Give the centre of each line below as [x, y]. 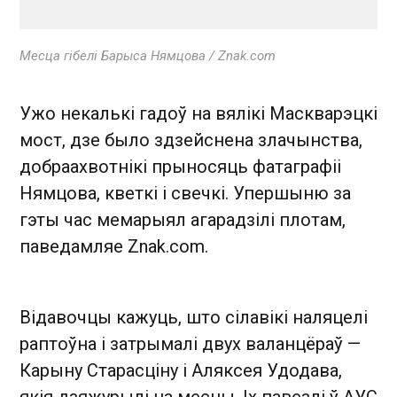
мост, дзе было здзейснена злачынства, [191, 140]
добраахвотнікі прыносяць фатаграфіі [180, 166]
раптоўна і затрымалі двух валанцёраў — [190, 343]
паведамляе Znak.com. [114, 246]
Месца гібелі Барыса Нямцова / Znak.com [148, 55]
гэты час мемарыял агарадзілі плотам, [183, 219]
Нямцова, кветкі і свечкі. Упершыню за [185, 193]
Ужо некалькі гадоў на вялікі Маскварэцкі [198, 113]
